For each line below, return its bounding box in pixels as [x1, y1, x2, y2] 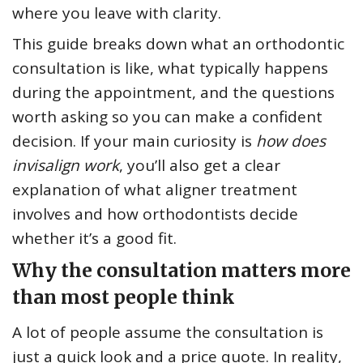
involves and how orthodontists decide [12, 203, 298, 225]
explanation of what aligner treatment [12, 179, 297, 201]
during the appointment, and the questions [12, 82, 335, 104]
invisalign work [12, 155, 119, 177]
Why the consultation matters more [12, 258, 351, 283]
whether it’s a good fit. [12, 228, 177, 250]
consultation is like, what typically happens [12, 58, 328, 79]
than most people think [12, 285, 235, 310]
